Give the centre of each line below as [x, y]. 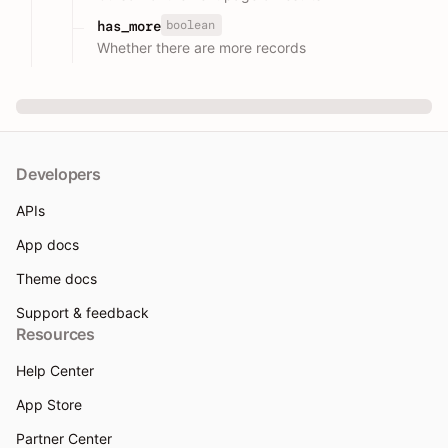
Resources [55, 334]
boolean [190, 24]
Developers [58, 174]
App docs [47, 244]
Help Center [55, 370]
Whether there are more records [201, 47]
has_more [129, 25]
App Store [49, 404]
